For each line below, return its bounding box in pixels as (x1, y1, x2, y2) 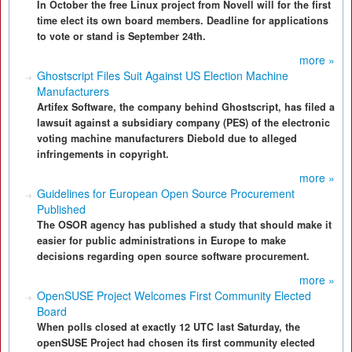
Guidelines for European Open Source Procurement (37, 185, 295, 201)
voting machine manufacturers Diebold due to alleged (37, 131, 297, 145)
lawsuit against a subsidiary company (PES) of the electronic (37, 115, 330, 130)
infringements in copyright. (37, 147, 169, 161)
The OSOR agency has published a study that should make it (37, 218, 332, 232)
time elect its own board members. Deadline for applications (37, 13, 328, 27)
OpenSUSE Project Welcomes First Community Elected (37, 288, 311, 303)
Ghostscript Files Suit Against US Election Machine (37, 68, 288, 83)
